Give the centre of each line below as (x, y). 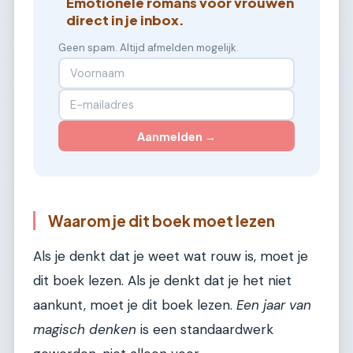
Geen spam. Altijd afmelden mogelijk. (149, 47)
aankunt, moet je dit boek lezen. (135, 305)
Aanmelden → (176, 136)
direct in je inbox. (126, 20)
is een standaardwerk (205, 329)
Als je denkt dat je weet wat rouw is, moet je (171, 256)
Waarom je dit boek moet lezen (162, 220)
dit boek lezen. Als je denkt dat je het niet (162, 280)
